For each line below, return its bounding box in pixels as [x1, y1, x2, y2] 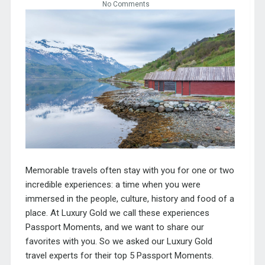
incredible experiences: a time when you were [25, 179, 201, 190]
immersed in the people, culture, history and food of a [25, 193, 234, 204]
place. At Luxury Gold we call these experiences [25, 207, 209, 218]
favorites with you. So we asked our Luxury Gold [25, 235, 212, 247]
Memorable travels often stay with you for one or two [25, 164, 234, 176]
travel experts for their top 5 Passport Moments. [25, 250, 214, 261]
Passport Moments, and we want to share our [25, 221, 204, 232]
